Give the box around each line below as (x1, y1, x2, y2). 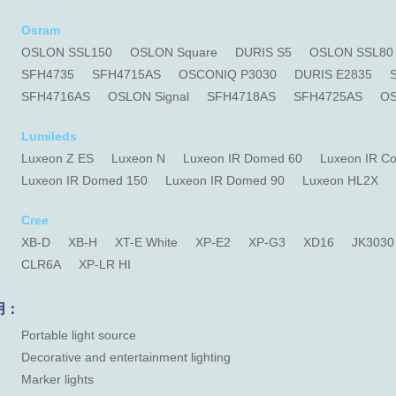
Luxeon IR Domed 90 (165, 173, 285, 187)
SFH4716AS (21, 89, 90, 103)
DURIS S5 (235, 45, 292, 59)
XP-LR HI (79, 257, 131, 271)
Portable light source (21, 328, 136, 342)
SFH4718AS (207, 89, 276, 103)
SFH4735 (21, 67, 74, 81)
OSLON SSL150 (21, 45, 112, 59)
